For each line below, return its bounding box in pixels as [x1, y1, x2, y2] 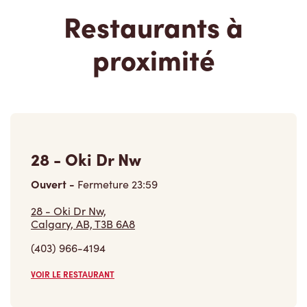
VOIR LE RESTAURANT [31, 269, 114, 280]
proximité [92, 40, 215, 78]
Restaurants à [64, 7, 243, 45]
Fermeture [75, 177, 132, 192]
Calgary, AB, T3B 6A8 [31, 217, 135, 232]
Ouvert [31, 176, 69, 192]
